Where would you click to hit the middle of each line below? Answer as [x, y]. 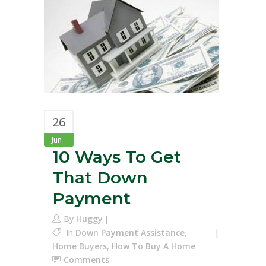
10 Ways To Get [117, 157]
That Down [100, 178]
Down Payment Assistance [130, 232]
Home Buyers [80, 246]
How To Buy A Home [153, 246]
